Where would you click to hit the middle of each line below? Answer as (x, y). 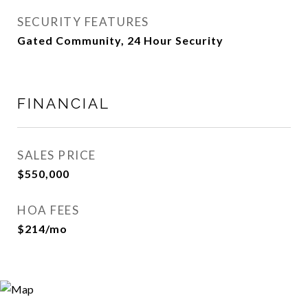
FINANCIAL (64, 104)
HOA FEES (48, 210)
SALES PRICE (57, 155)
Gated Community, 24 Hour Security (120, 41)
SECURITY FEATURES (83, 22)
